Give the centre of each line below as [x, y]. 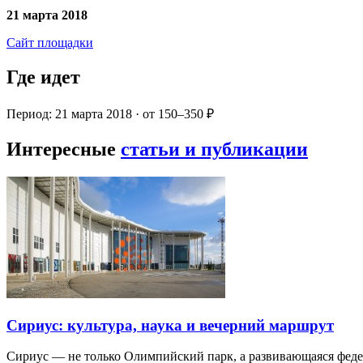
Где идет [43, 77]
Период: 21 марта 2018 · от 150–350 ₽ [110, 114]
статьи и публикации [214, 149]
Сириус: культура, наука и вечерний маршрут [170, 325]
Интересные [64, 149]
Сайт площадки [50, 43]
